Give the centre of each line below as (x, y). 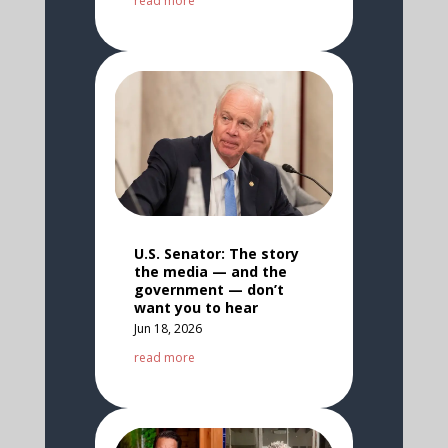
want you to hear (195, 308)
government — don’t (208, 290)
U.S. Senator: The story (216, 254)
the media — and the (210, 272)
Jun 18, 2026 (167, 329)
